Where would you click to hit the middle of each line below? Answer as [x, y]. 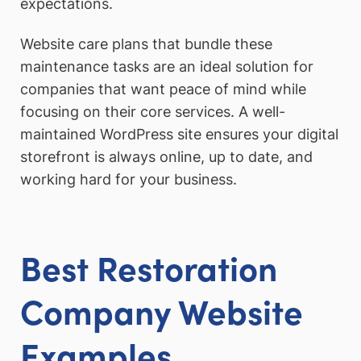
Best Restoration [149, 266]
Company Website [162, 310]
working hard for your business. [129, 179]
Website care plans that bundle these [146, 44]
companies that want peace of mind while [163, 89]
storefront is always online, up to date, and [166, 156]
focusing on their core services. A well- [153, 111]
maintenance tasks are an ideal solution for [167, 66]
